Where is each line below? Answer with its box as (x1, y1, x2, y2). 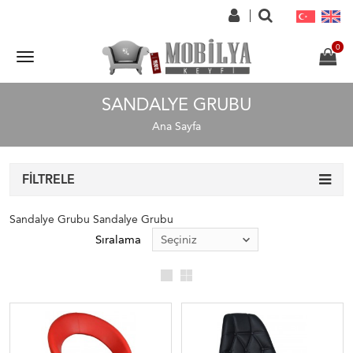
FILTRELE (22, 172, 75, 187)
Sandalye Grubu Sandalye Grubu (9, 213, 173, 226)
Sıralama (95, 232, 141, 247)
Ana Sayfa (152, 120, 201, 133)
